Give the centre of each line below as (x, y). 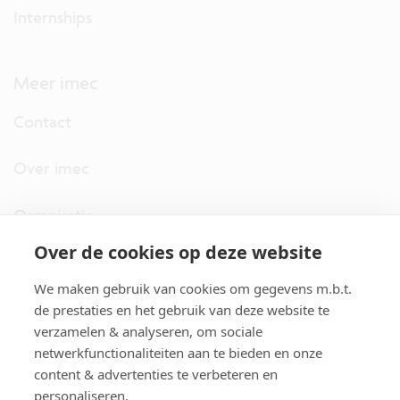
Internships (53, 17)
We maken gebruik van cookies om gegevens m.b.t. (193, 288)
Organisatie (54, 215)
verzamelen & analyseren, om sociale (148, 331)
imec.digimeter (67, 262)
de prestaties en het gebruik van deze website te (182, 310)
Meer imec (56, 83)
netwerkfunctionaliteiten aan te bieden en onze (178, 353)
